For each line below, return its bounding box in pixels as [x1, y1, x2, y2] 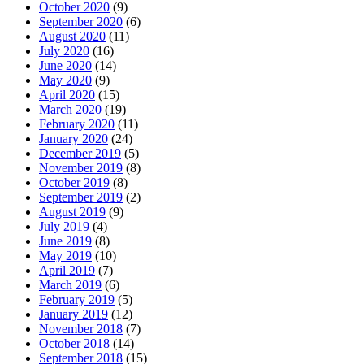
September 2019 [39, 189, 123, 204]
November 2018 [39, 321, 123, 336]
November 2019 [39, 160, 123, 175]
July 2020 [39, 43, 89, 58]
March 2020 [39, 102, 102, 116]
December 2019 [39, 145, 121, 160]
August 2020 [39, 28, 106, 43]
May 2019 [39, 248, 92, 262]
